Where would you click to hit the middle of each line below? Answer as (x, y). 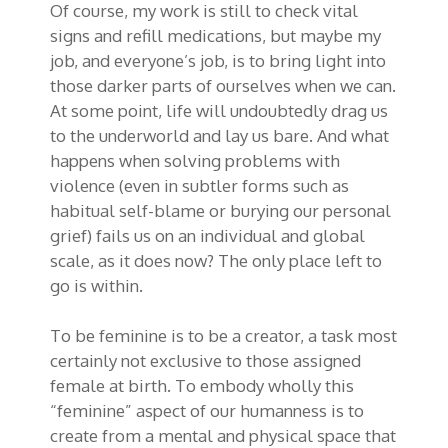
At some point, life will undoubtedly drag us (219, 110)
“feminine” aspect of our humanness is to (207, 411)
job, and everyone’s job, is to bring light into (218, 60)
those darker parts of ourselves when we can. (223, 85)
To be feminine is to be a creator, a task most (223, 336)
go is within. (96, 285)
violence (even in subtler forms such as (199, 185)
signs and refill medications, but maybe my (215, 35)
